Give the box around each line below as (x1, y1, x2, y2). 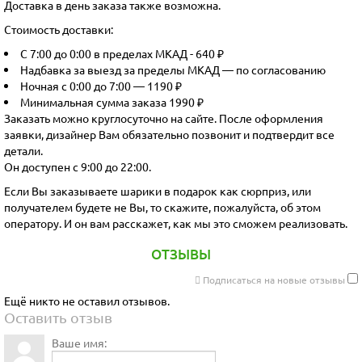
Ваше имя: (52, 335, 107, 350)
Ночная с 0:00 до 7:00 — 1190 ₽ (20, 78, 182, 93)
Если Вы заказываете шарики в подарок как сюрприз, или (4, 183, 311, 198)
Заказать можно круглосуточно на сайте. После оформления (4, 110, 323, 125)
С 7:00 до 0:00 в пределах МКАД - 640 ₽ (20, 45, 224, 61)
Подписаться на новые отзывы (200, 272, 347, 286)
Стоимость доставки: (4, 21, 113, 36)
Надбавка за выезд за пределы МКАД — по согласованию (20, 61, 326, 77)
